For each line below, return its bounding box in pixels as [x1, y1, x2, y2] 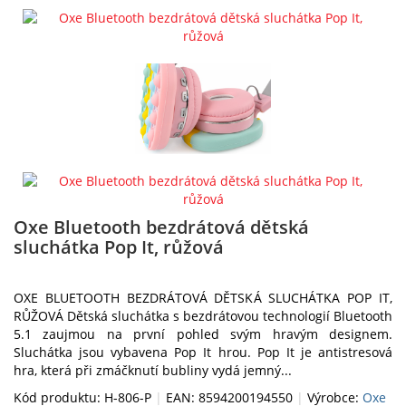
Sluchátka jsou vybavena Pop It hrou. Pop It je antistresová [14, 343, 392, 361]
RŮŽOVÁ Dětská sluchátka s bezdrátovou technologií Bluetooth [14, 307, 392, 324]
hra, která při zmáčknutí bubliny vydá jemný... [14, 362, 292, 379]
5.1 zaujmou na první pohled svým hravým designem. [14, 325, 392, 343]
